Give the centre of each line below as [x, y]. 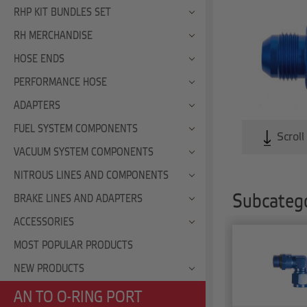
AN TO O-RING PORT [78, 298]
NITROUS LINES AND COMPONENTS [91, 175]
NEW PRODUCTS [49, 269]
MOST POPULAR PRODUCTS [73, 245]
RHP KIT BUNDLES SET [62, 12]
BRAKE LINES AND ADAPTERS [78, 199]
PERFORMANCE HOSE [60, 82]
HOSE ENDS [39, 59]
